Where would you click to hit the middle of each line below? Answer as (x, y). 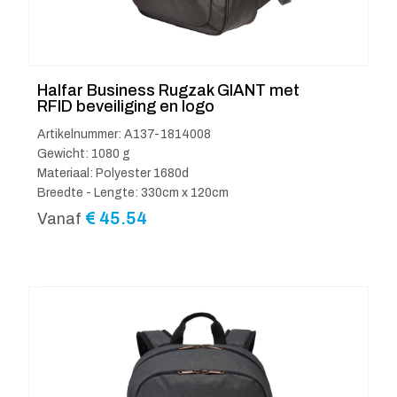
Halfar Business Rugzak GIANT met (168, 90)
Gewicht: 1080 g (84, 153)
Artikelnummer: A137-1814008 (124, 134)
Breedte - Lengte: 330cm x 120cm (133, 192)
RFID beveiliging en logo (126, 106)
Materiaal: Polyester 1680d (113, 173)
